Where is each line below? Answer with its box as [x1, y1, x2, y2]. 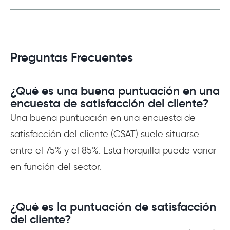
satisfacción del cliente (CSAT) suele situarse [10, 128, 199, 140]
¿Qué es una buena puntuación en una [10, 83, 220, 98]
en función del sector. [10, 161, 102, 172]
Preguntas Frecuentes [10, 49, 133, 65]
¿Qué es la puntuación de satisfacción [10, 199, 216, 214]
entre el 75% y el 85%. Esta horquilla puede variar [10, 144, 217, 156]
